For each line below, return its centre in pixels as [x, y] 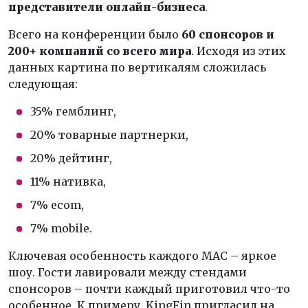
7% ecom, [57, 205]
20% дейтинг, [71, 158]
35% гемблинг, [73, 111]
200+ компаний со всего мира [100, 51]
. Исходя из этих [239, 51]
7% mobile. [61, 228]
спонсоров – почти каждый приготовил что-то [149, 288]
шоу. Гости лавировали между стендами [128, 272]
